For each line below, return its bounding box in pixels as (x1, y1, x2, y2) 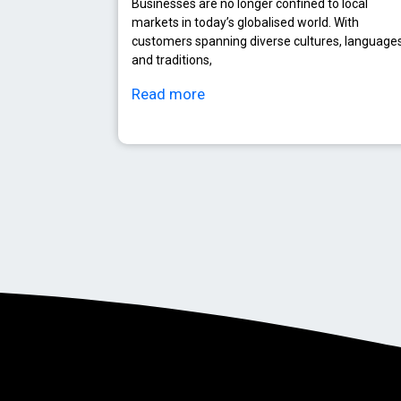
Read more (132, 84, 205, 103)
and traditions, (132, 52, 212, 67)
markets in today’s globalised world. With (132, 14, 359, 30)
